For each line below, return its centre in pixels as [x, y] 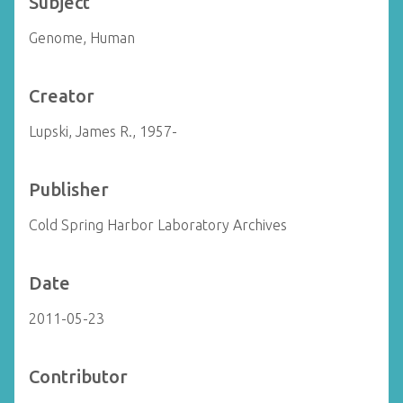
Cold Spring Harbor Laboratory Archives [158, 225]
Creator [62, 96]
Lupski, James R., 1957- [103, 131]
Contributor [78, 376]
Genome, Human [82, 38]
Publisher [69, 189]
